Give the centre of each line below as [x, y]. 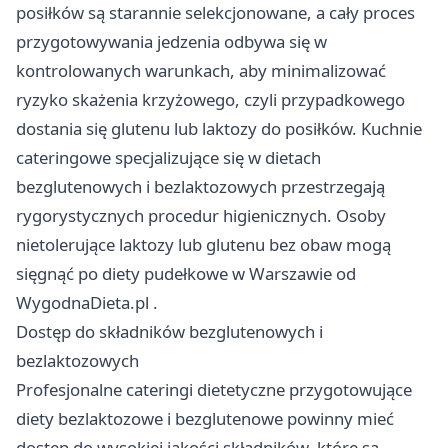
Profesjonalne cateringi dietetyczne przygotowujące [214, 389]
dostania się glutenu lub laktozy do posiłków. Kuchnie [219, 128]
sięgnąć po [59, 273]
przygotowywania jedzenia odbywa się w [171, 41]
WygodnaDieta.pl [82, 302]
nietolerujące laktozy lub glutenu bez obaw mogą [203, 244]
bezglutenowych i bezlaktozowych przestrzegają [200, 186]
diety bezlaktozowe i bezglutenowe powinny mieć [205, 418]
